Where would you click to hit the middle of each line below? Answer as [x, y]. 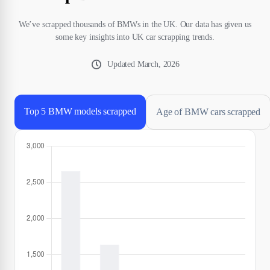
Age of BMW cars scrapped [209, 112]
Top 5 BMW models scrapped [80, 111]
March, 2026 [158, 64]
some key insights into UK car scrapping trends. [135, 37]
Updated [122, 64]
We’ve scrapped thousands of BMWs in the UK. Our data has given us [135, 25]
